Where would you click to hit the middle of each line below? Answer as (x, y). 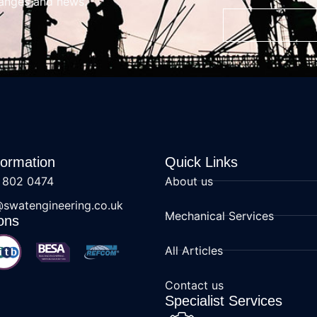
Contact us (195, 285)
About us (189, 181)
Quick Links (202, 162)
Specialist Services (224, 300)
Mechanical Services (220, 215)
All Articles (194, 250)
